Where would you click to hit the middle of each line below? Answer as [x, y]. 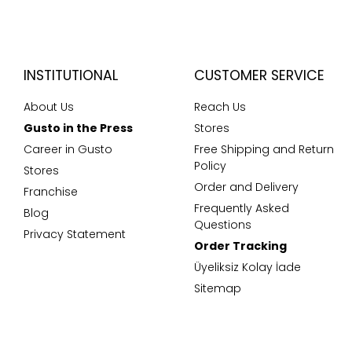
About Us [49, 107]
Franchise [51, 192]
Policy [210, 166]
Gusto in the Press [78, 128]
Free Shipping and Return [264, 149]
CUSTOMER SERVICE [259, 75]
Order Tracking [240, 246]
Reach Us [220, 107]
